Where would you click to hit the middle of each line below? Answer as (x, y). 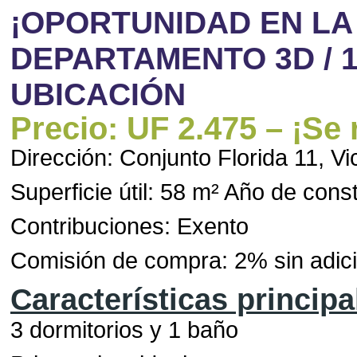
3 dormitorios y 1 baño (124, 330)
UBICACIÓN (98, 94)
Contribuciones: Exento (129, 226)
